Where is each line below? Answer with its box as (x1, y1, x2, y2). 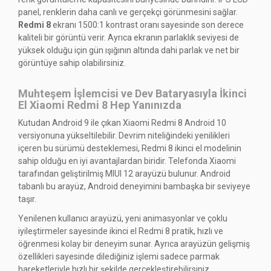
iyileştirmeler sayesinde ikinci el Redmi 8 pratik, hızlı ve (18, 226, 223, 236)
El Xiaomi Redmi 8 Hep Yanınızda (18, 98, 181, 111)
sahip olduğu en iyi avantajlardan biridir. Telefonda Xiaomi (18, 156, 236, 166)
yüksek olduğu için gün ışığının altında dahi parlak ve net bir (18, 45, 240, 55)
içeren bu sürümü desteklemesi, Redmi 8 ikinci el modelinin (18, 143, 241, 154)
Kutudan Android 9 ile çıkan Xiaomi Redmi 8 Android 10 (18, 118, 226, 128)
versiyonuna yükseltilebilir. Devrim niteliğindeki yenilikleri (18, 131, 230, 141)
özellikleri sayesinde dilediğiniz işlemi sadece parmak (18, 251, 220, 261)
